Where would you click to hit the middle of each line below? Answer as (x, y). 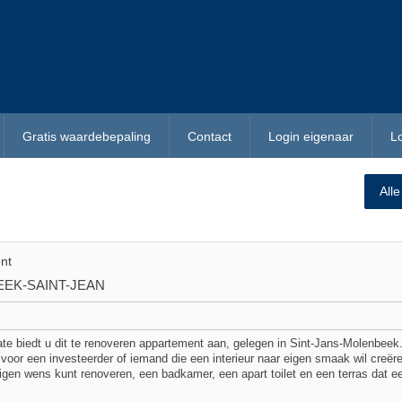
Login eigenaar (311, 136)
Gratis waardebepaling (87, 136)
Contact (210, 136)
